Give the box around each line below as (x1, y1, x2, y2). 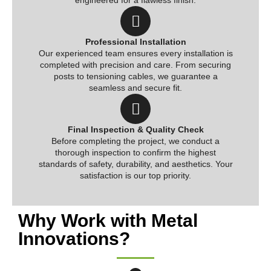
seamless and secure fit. (89, 83, 182, 93)
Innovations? (18, 229, 130, 249)
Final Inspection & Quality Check (67, 125, 204, 135)
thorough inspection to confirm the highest (55, 148, 216, 158)
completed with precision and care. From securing (40, 60, 231, 70)
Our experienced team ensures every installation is (38, 48, 233, 59)
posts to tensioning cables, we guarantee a (53, 71, 218, 82)
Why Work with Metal (18, 211, 198, 231)
